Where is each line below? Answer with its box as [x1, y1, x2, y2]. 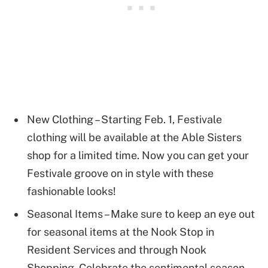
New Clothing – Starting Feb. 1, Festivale [27, 113, 222, 126]
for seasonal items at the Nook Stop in [27, 226, 214, 239]
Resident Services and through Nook [27, 243, 206, 257]
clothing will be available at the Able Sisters [27, 131, 242, 144]
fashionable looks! [27, 185, 116, 198]
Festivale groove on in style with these [27, 167, 214, 180]
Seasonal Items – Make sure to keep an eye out [27, 208, 255, 221]
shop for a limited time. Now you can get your [27, 149, 249, 162]
